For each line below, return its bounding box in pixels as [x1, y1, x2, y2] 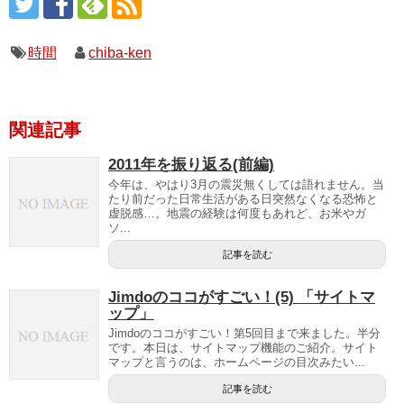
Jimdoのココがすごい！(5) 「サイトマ [108, 288, 375, 306]
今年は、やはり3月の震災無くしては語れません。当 [108, 177, 384, 191]
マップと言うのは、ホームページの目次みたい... [108, 354, 365, 369]
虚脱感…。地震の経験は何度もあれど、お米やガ [108, 206, 366, 220]
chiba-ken [88, 44, 152, 60]
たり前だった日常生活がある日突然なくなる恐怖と [108, 191, 378, 206]
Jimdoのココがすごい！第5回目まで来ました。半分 [108, 326, 381, 340]
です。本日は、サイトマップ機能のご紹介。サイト [108, 340, 378, 354]
